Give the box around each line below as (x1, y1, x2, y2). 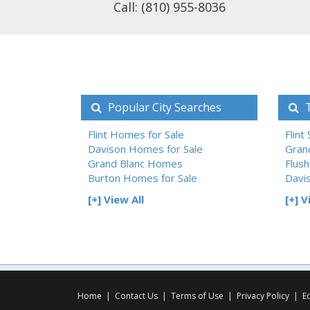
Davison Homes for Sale (88, 141, 203, 156)
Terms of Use (171, 289, 224, 302)
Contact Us (115, 289, 158, 302)
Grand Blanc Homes (88, 156, 183, 170)
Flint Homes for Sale (88, 127, 184, 141)
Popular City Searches (105, 99, 221, 115)
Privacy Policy (237, 289, 289, 302)
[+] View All (88, 192, 144, 206)
